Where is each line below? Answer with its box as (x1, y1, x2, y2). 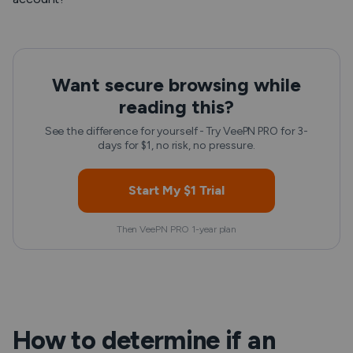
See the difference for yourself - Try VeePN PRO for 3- (44, 124, 309, 139)
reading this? (119, 95, 234, 119)
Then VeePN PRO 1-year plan (116, 224, 237, 236)
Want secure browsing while (52, 73, 301, 97)
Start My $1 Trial (128, 183, 225, 199)
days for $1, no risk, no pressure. (98, 139, 255, 153)
